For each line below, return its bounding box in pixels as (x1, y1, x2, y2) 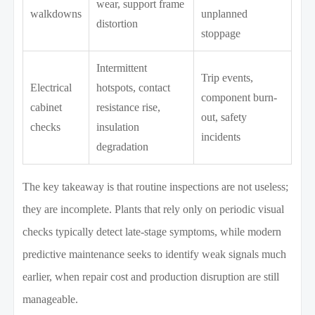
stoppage (201, 27, 241, 40)
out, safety (201, 111, 247, 124)
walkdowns (30, 8, 82, 20)
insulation (96, 121, 140, 134)
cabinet (30, 101, 63, 114)
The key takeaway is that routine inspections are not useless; (22, 181, 289, 193)
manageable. (22, 293, 79, 306)
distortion (96, 18, 139, 30)
